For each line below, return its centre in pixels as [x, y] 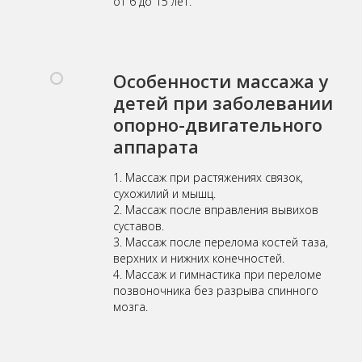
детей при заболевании [223, 103]
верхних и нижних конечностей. [199, 259]
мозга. [130, 307]
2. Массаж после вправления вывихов [216, 210]
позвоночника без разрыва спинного [216, 291]
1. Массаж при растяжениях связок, [208, 178]
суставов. [139, 226]
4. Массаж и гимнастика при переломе [217, 275]
